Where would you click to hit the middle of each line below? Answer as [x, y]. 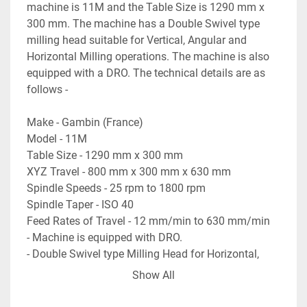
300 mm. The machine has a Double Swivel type [143, 23]
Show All [153, 275]
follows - [47, 89]
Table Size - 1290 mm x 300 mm [105, 155]
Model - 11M [57, 138]
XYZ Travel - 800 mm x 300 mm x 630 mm [129, 171]
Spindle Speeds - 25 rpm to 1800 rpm [116, 188]
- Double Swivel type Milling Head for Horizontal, [143, 254]
